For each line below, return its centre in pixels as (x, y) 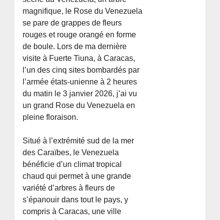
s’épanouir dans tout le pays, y (76, 200)
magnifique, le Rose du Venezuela (83, 11)
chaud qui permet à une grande (77, 176)
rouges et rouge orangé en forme (80, 35)
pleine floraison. (51, 117)
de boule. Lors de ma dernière (75, 47)
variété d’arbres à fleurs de (69, 188)
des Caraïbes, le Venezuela (71, 153)
